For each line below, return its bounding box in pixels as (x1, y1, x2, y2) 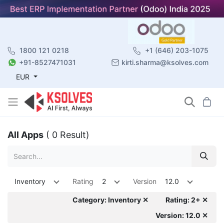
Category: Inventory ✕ (72, 195, 148, 204)
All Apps (7, 129, 43, 140)
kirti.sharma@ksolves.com (121, 57, 208, 66)
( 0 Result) (46, 129, 89, 140)
